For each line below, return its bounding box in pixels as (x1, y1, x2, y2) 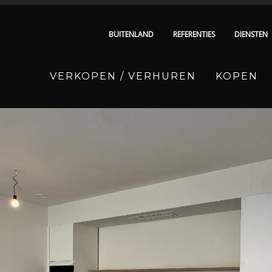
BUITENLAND (109, 29, 154, 39)
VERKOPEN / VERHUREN (49, 70, 196, 82)
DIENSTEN (234, 29, 268, 39)
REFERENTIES (173, 29, 215, 39)
